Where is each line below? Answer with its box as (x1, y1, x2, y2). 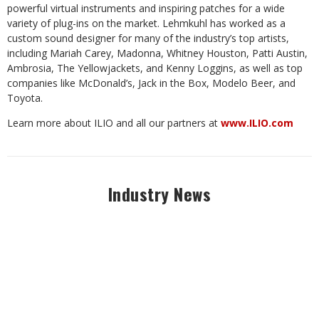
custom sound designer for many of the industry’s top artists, (7, 31, 289, 45)
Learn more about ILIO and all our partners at (7, 116, 221, 130)
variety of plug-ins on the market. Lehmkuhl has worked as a (7, 16, 286, 30)
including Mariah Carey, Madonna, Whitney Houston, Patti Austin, (7, 46, 308, 60)
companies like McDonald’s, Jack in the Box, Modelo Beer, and (7, 76, 296, 90)
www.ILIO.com (221, 116, 293, 130)
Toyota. (7, 91, 43, 105)
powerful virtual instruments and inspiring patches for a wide (7, 1, 285, 15)
